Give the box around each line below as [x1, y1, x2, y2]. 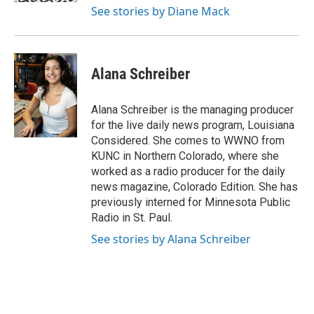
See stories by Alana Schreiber [91, 231, 251, 247]
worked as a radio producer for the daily [91, 165, 285, 179]
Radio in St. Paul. [91, 211, 172, 225]
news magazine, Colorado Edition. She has [91, 180, 298, 194]
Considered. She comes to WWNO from [91, 134, 285, 148]
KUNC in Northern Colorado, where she [91, 149, 279, 163]
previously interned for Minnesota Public [91, 196, 290, 210]
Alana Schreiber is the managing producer [91, 103, 294, 117]
